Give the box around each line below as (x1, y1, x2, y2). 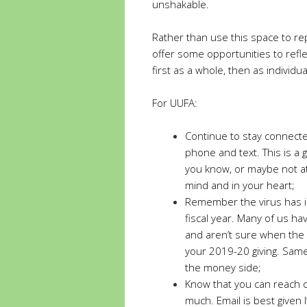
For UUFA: (152, 96, 197, 110)
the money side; (185, 260, 261, 274)
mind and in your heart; (185, 178, 295, 192)
